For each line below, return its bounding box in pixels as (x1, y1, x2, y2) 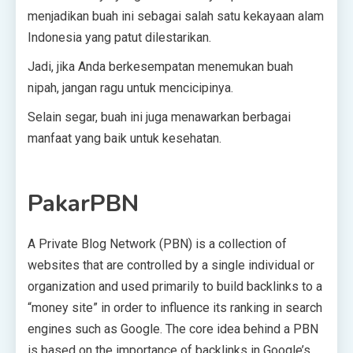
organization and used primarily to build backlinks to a (28, 279, 322, 295)
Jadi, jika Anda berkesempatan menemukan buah (28, 59, 293, 75)
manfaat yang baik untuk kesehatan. (28, 131, 221, 147)
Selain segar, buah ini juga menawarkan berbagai (28, 110, 291, 125)
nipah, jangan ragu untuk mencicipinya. (28, 80, 233, 96)
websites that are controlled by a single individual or (28, 258, 314, 273)
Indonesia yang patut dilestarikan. (28, 30, 211, 46)
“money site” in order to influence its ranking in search (28, 300, 322, 316)
